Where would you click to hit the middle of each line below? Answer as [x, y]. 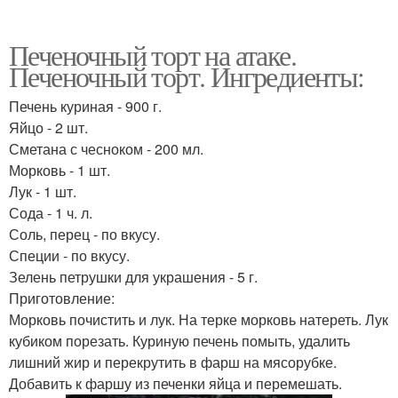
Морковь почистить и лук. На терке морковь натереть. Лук [199, 320]
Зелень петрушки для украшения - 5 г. [133, 277]
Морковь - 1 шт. [60, 171]
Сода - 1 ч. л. [51, 213]
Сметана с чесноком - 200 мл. [106, 149]
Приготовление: [62, 298]
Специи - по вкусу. [69, 256]
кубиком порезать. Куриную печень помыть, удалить [179, 341]
